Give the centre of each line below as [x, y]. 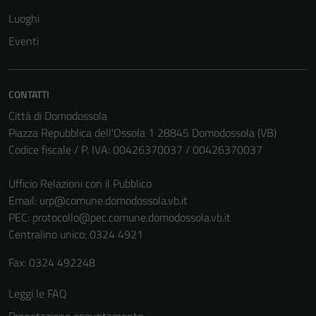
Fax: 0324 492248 [52, 262]
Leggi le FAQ [38, 293]
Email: [24, 200]
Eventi [24, 41]
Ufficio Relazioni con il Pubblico [80, 183]
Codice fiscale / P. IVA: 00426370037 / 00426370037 [135, 150]
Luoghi [24, 18]
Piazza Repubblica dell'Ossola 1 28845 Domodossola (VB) [142, 133]
